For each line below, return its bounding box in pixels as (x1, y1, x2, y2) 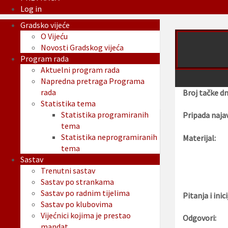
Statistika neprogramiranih (61, 132, 157, 142)
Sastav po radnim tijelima (41, 188, 130, 198)
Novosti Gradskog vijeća (41, 42, 124, 53)
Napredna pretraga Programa (41, 76, 145, 87)
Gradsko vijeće (20, 20, 70, 31)
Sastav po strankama (41, 177, 114, 187)
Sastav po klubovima (41, 199, 112, 210)
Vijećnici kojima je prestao (41, 210, 131, 221)
